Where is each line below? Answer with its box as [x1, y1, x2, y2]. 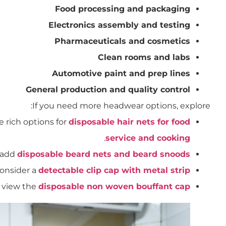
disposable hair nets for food [69, 117, 190, 127]
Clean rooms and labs [98, 52, 190, 62]
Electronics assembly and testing [48, 20, 190, 30]
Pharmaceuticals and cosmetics [54, 36, 190, 46]
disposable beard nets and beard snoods [17, 149, 190, 159]
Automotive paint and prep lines [52, 68, 190, 78]
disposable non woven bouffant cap [38, 181, 190, 191]
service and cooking [105, 133, 190, 143]
